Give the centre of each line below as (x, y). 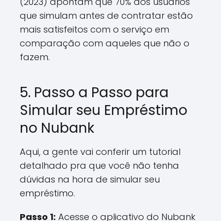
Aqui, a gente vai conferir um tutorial (100, 152)
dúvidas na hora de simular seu (90, 179)
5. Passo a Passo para (94, 92)
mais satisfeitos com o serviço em (94, 29)
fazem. (35, 57)
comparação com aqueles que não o (105, 43)
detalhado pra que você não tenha (99, 166)
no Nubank (57, 128)
